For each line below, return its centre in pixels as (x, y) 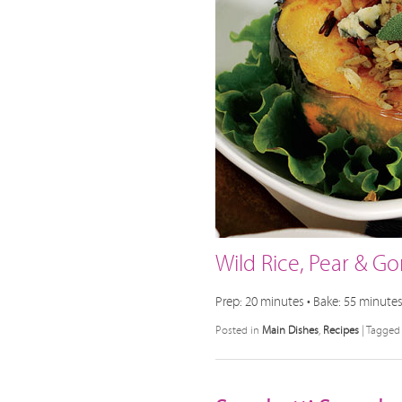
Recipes (341, 330)
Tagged (383, 330)
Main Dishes (290, 330)
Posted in (237, 330)
